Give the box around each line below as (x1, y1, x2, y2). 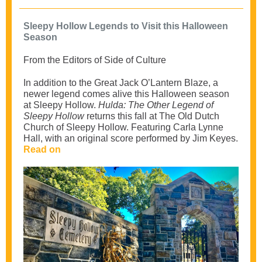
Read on (23, 144, 61, 154)
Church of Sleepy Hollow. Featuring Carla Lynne (23, 122, 223, 132)
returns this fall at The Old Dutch (87, 111, 219, 121)
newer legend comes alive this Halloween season (23, 89, 229, 99)
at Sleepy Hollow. (23, 100, 98, 110)
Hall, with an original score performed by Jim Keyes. (23, 133, 238, 143)
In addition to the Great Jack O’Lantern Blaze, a (23, 78, 218, 88)
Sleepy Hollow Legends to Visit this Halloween (23, 21, 228, 31)
